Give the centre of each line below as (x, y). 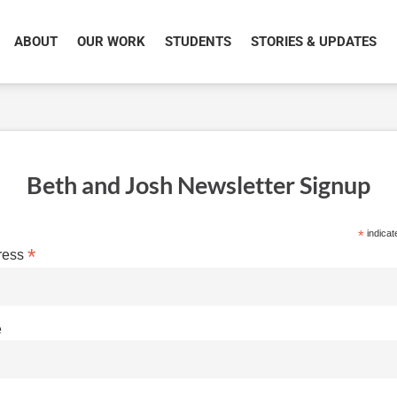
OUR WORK (111, 42)
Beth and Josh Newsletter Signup (198, 184)
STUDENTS (198, 42)
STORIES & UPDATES (314, 42)
